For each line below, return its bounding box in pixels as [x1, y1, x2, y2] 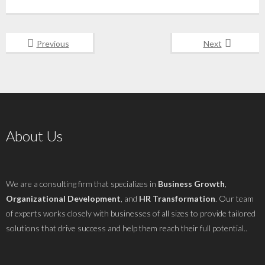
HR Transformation [139, 193, 215, 203]
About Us [6, 127, 63, 144]
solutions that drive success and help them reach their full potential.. [6, 222, 247, 233]
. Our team [215, 193, 254, 203]
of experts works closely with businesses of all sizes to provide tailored [6, 208, 256, 218]
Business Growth [158, 178, 225, 189]
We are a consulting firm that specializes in [6, 178, 158, 189]
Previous [36, 38, 69, 49]
